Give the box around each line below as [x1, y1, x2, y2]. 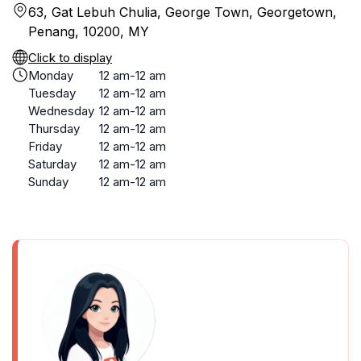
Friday [28, 139, 62, 154]
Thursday [28, 121, 80, 136]
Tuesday [28, 85, 76, 101]
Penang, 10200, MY [28, 23, 149, 39]
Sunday [28, 174, 68, 189]
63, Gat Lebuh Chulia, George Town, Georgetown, [28, 4, 337, 20]
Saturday [28, 156, 77, 172]
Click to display [28, 50, 112, 65]
